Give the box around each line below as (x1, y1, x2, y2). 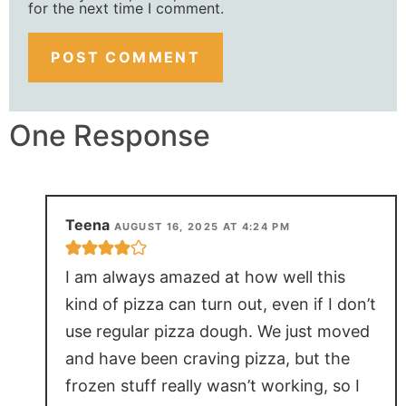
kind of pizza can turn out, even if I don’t (64, 295, 376, 314)
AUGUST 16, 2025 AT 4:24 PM (113, 220, 290, 234)
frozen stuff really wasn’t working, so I (64, 376, 360, 396)
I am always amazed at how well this (64, 267, 345, 287)
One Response (9, 117, 210, 153)
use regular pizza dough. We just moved (64, 322, 370, 342)
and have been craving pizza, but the (64, 349, 350, 369)
